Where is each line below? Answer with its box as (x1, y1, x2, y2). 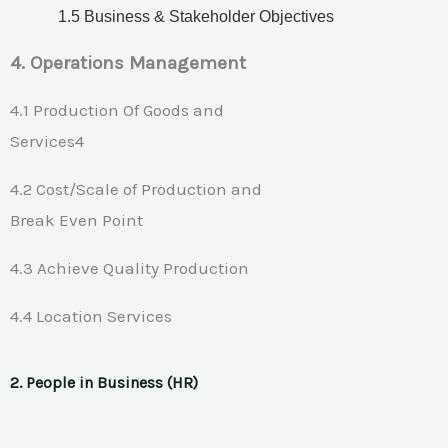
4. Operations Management (10, 51, 246, 74)
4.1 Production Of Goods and (10, 99, 224, 120)
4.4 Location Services (10, 305, 176, 326)
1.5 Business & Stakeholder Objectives (58, 7, 334, 25)
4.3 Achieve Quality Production (10, 257, 249, 278)
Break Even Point (10, 209, 147, 230)
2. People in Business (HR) (10, 372, 198, 392)
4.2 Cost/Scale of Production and (10, 178, 262, 199)
